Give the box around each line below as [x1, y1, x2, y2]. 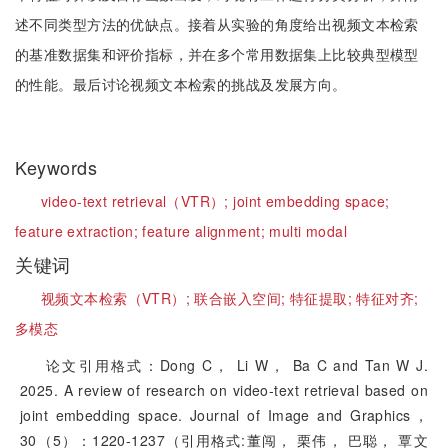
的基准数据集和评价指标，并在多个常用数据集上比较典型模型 [15, 44, 419, 64]
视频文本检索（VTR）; [41, 288, 195, 308]
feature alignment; [142, 221, 270, 241]
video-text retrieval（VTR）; [41, 191, 234, 211]
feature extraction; [15, 221, 143, 241]
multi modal [269, 221, 348, 241]
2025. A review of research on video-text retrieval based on [20, 380, 428, 400]
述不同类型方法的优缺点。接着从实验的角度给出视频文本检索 [15, 14, 419, 34]
